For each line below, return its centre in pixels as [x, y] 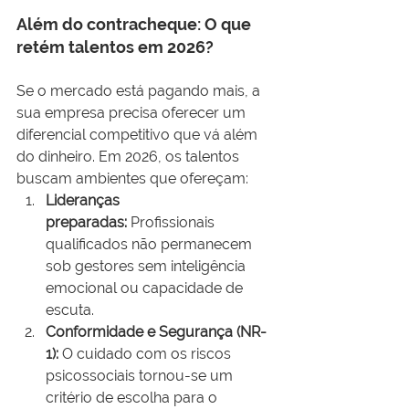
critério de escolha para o [133, 398]
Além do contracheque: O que [136, 25]
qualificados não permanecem [151, 245]
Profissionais [173, 223]
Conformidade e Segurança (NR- [156, 332]
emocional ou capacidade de [146, 288]
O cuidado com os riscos [147, 354]
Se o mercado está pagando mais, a [140, 91]
